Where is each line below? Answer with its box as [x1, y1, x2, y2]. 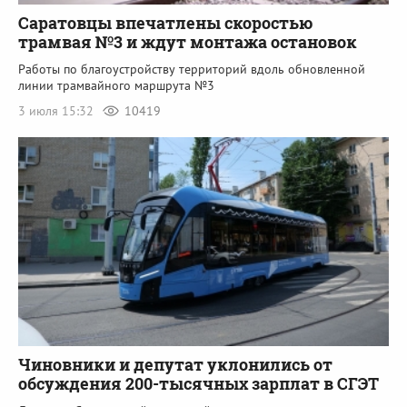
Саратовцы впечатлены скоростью [18, 12, 313, 35]
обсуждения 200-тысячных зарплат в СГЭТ [18, 372, 379, 394]
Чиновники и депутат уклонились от [18, 352, 333, 375]
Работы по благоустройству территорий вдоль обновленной [18, 61, 365, 78]
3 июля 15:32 [18, 103, 97, 120]
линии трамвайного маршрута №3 [18, 77, 214, 94]
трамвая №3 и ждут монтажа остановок [18, 31, 357, 54]
